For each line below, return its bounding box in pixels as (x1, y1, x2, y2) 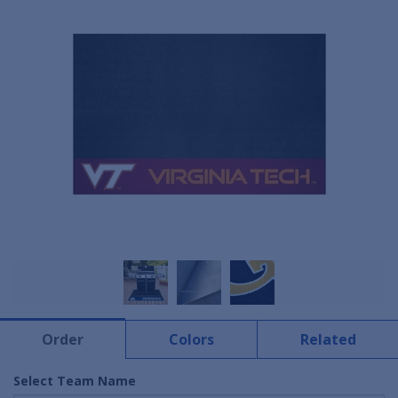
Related (299, 330, 356, 350)
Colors (168, 330, 214, 350)
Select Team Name (13, 372, 136, 390)
